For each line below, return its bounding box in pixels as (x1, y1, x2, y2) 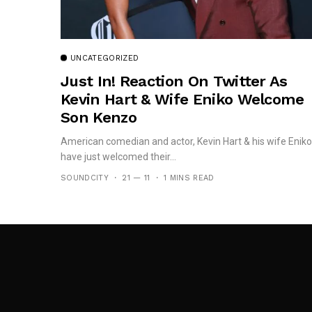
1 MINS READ (163, 173, 214, 183)
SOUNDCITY (61, 173, 109, 183)
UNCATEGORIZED (70, 54, 139, 63)
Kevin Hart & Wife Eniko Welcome (61, 91, 304, 109)
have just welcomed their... (61, 151, 176, 163)
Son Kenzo (61, 109, 136, 127)
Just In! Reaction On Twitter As (61, 72, 288, 91)
